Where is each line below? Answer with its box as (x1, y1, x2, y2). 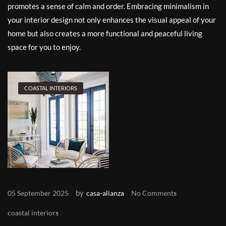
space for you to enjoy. (8, 42, 81, 51)
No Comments (131, 189, 177, 197)
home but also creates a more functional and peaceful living (8, 29, 202, 38)
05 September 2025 (8, 189, 69, 197)
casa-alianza (86, 189, 124, 197)
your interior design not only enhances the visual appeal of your (8, 15, 216, 24)
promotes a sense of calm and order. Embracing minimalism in (8, 2, 209, 11)
